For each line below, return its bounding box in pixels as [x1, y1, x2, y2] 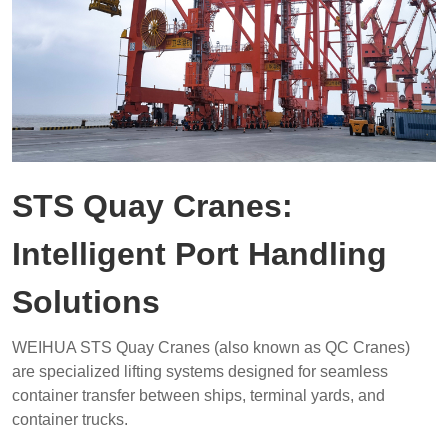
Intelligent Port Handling [11, 236, 387, 272]
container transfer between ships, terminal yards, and [11, 387, 385, 404]
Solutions [11, 284, 160, 320]
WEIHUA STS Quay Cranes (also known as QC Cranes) [11, 339, 410, 356]
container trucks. [11, 411, 128, 428]
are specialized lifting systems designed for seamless [11, 363, 388, 380]
